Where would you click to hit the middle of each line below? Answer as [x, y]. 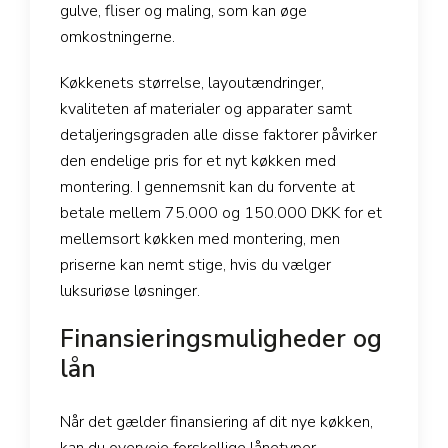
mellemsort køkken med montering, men [200, 239]
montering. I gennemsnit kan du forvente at [207, 187]
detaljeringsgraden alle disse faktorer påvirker [218, 135]
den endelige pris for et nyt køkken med [198, 161]
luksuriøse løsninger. [130, 291]
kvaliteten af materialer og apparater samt [206, 109]
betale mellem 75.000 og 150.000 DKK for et [221, 213]
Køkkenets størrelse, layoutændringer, [192, 83]
